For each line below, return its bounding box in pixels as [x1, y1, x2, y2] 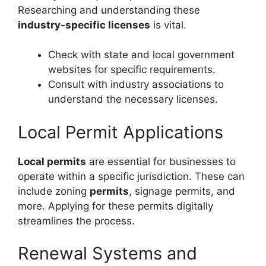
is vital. [150, 18, 186, 31]
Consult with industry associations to [48, 78, 224, 90]
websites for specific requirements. [48, 64, 216, 75]
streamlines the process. [18, 214, 135, 227]
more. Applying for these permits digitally [18, 199, 213, 212]
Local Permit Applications [18, 121, 223, 142]
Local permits [18, 155, 86, 167]
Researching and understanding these [18, 4, 200, 16]
